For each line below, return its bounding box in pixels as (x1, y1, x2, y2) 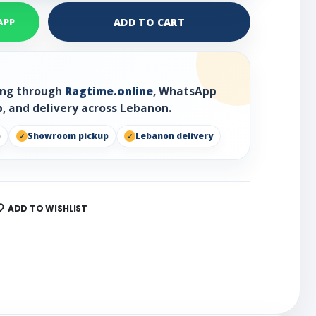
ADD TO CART (114, 15, 185, 29)
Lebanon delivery (135, 130, 213, 142)
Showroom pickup (28, 130, 109, 142)
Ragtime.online (65, 83, 153, 99)
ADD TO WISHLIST (7, 202, 88, 215)
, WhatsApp (153, 83, 217, 99)
